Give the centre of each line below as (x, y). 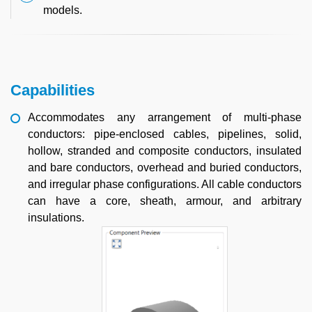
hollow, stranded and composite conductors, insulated (165, 151)
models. (63, 10)
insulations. (56, 218)
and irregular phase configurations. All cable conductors (165, 184)
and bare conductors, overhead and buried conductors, (165, 167)
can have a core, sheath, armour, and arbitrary (165, 201)
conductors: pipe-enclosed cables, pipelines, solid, (165, 134)
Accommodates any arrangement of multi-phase (165, 117)
